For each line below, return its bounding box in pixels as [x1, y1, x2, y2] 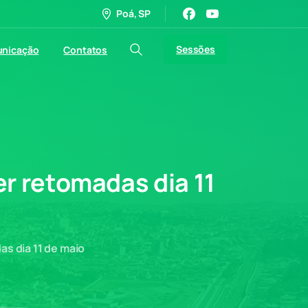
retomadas [21, 166, 149, 200]
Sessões [176, 43, 215, 56]
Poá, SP [116, 7, 151, 20]
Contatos [63, 43, 108, 56]
